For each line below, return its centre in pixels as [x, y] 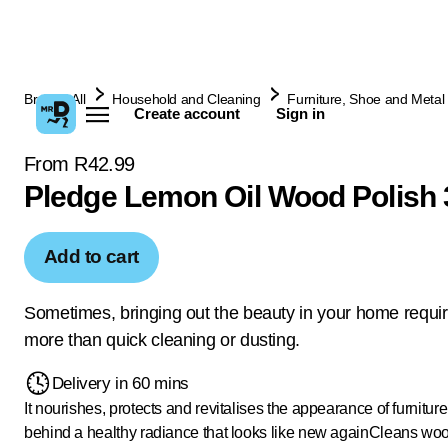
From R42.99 [79, 164]
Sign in [300, 113]
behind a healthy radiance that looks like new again [196, 432]
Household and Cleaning [186, 99]
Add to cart [91, 256]
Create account [187, 113]
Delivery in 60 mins [120, 383]
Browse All [55, 99]
